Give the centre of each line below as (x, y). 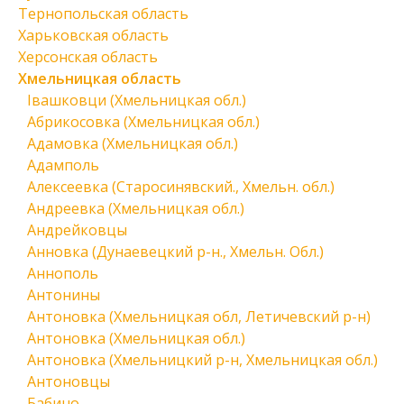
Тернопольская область (103, 14)
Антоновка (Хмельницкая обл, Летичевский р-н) (199, 317)
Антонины (64, 295)
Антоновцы (69, 381)
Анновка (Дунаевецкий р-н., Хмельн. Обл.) (175, 252)
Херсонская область (88, 57)
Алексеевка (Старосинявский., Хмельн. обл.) (181, 187)
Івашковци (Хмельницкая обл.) (137, 100)
